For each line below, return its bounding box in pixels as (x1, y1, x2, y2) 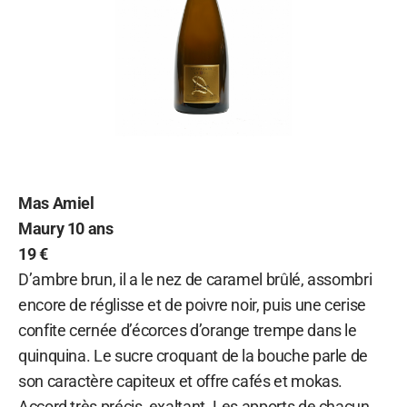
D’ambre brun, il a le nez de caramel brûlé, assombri (18, 269, 372, 289)
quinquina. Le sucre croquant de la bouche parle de (18, 345, 369, 365)
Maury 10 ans (18, 218, 114, 238)
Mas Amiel (18, 193, 94, 213)
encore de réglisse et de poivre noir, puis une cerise (18, 294, 366, 314)
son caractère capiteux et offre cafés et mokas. (18, 371, 343, 391)
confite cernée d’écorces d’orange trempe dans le (18, 320, 357, 340)
